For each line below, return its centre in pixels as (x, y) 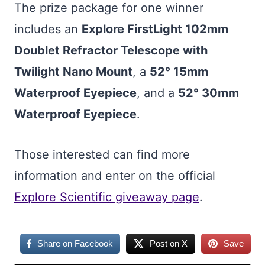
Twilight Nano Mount (73, 72)
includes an (48, 29)
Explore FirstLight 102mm (155, 29)
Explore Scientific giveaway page (107, 197)
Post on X (169, 243)
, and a (157, 93)
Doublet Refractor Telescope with (111, 50)
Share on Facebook (75, 243)
